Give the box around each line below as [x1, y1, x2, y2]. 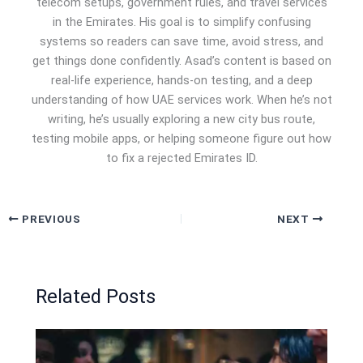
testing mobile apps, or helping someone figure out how [32, 130, 331, 146]
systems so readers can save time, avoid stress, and [40, 33, 323, 49]
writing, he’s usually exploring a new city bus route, [48, 111, 315, 126]
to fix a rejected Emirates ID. [105, 150, 258, 165]
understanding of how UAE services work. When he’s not [31, 92, 332, 107]
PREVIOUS [19, 211, 81, 225]
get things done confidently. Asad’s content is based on [32, 53, 331, 68]
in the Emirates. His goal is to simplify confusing [52, 14, 311, 29]
